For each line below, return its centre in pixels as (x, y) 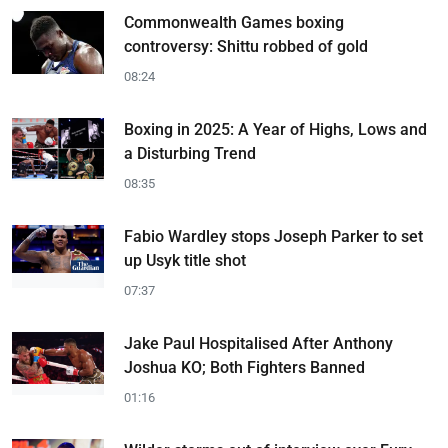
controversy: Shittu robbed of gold (246, 46)
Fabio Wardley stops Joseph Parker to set (273, 236)
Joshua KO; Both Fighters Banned (244, 367)
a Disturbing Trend (190, 153)
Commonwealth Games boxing (234, 22)
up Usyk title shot (185, 260)
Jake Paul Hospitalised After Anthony (258, 343)
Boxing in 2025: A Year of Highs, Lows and (275, 129)
